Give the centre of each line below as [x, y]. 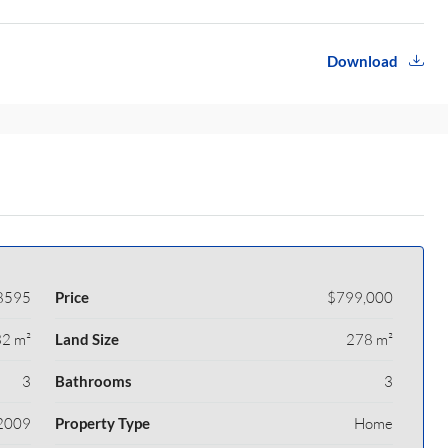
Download [364, 61]
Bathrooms [93, 381]
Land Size [86, 339]
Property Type [102, 423]
